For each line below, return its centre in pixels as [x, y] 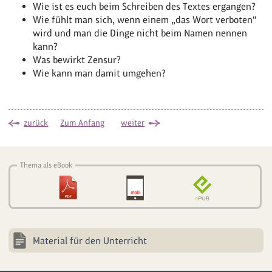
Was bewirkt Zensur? [77, 59]
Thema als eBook [46, 165]
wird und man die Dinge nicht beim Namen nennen [140, 33]
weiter [133, 122]
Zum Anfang [83, 122]
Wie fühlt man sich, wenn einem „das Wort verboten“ [145, 19]
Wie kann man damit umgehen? [100, 73]
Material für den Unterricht [90, 240]
